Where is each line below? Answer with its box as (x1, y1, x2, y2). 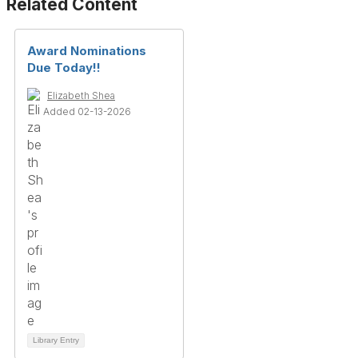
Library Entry (33, 335, 79, 344)
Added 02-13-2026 (43, 105, 131, 117)
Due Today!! (27, 59, 101, 75)
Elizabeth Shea (47, 89, 115, 101)
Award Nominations (27, 42, 146, 58)
